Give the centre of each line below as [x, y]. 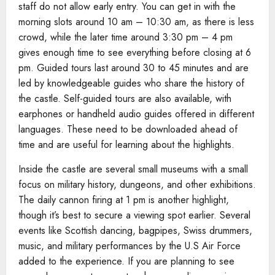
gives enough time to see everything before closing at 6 [135, 52]
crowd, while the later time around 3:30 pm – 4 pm [126, 37]
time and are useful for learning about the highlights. [126, 144]
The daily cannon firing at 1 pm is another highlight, [124, 199]
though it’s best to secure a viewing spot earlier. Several [134, 215]
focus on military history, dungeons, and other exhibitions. [137, 184]
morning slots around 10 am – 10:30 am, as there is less [136, 21]
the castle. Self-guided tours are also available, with [125, 98]
